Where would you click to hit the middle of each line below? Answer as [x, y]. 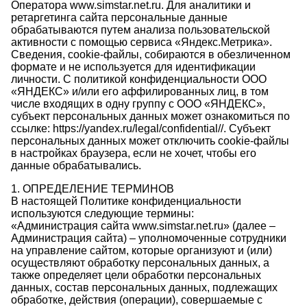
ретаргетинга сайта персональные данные [119, 17]
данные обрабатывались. [76, 165]
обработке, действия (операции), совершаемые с [137, 300]
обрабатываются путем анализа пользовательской [140, 30]
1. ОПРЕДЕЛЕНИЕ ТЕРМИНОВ [93, 189]
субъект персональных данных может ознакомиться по [150, 116]
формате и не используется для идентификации [133, 67]
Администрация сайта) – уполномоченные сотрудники [149, 238]
